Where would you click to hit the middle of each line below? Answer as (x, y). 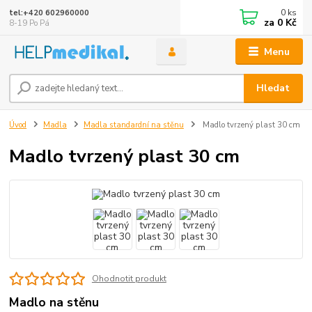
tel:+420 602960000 (49, 13)
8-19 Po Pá (30, 23)
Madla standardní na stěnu (133, 125)
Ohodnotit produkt (129, 278)
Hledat (273, 88)
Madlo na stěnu (54, 302)
